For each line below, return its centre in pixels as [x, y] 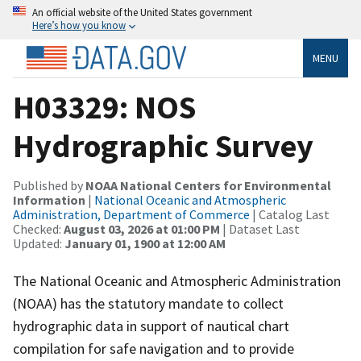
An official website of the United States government [142, 12]
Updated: [39, 243]
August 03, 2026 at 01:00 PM [142, 228]
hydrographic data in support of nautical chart [151, 326]
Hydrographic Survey [163, 145]
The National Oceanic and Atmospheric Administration [177, 280]
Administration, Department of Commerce [131, 214]
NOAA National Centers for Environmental [208, 185]
